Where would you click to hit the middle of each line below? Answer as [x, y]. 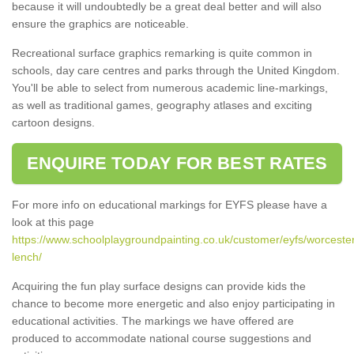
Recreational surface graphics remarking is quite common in [162, 53]
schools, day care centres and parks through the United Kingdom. [176, 70]
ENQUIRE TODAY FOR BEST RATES [177, 163]
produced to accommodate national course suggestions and [162, 338]
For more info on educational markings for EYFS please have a [169, 204]
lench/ [27, 256]
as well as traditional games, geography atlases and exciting [162, 105]
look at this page [53, 222]
